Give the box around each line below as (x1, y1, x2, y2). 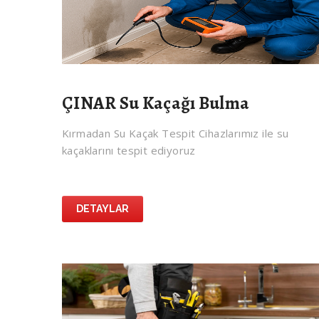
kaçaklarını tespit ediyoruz (62, 143, 196, 158)
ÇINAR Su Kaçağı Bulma (62, 91, 250, 116)
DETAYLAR (76, 203, 129, 215)
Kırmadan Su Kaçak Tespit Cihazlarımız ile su (62, 126, 289, 141)
